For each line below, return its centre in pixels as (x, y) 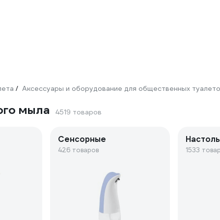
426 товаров (79, 150)
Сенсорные (82, 139)
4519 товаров (79, 112)
